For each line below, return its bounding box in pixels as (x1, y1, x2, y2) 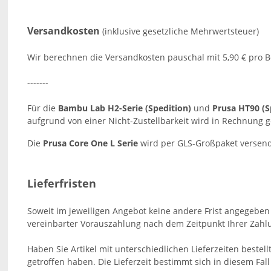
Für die (27, 102, 59, 114)
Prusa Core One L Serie (43, 137, 139, 149)
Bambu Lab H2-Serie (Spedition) (58, 102, 192, 114)
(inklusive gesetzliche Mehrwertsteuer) (102, 25, 260, 37)
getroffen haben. (27, 256, 96, 267)
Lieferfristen (27, 176, 97, 191)
